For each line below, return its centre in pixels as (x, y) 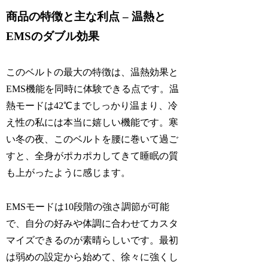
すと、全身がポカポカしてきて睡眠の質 (92, 156)
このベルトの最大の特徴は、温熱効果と (92, 72)
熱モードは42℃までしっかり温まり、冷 (92, 106)
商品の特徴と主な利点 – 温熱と (86, 16)
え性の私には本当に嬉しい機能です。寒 (92, 123)
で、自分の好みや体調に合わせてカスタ (92, 224)
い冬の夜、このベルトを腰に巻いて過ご (92, 139)
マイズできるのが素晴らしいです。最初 (92, 240)
